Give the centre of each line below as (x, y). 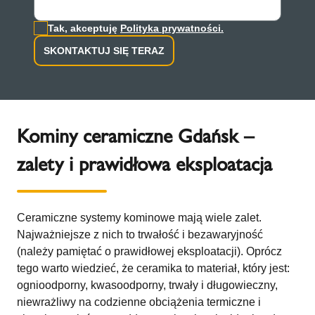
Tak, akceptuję (84, 28)
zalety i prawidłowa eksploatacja (144, 164)
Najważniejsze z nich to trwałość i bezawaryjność (140, 234)
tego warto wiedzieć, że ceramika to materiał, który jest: (153, 268)
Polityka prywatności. (172, 28)
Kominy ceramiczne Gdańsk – (135, 136)
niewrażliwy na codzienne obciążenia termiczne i (139, 302)
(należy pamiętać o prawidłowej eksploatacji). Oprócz (149, 251)
